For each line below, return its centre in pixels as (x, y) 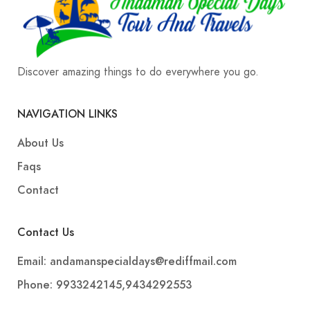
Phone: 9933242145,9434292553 (104, 285)
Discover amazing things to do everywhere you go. (138, 72)
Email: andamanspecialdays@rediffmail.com (127, 262)
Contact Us (46, 232)
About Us (40, 143)
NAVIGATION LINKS (67, 114)
